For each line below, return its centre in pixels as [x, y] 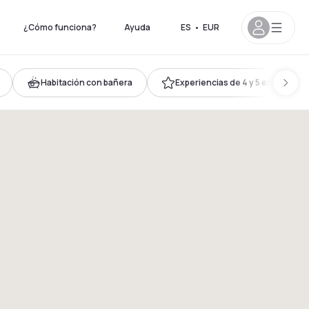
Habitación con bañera [87, 82]
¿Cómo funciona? [60, 27]
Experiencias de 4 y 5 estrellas [237, 82]
